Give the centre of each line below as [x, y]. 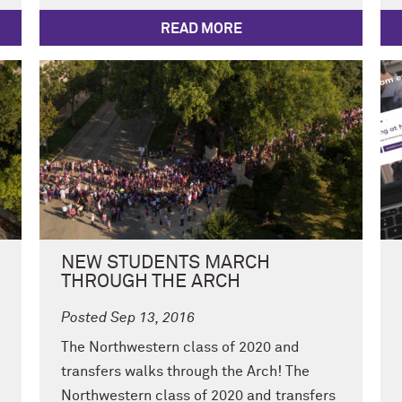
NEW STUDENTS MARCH [166, 263]
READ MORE [201, 28]
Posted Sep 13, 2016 [128, 317]
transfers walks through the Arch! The [185, 372]
